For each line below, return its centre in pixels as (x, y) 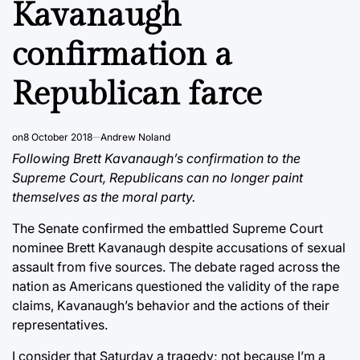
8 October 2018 (58, 137)
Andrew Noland (135, 137)
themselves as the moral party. (104, 196)
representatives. (60, 324)
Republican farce (137, 94)
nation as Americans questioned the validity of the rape (176, 286)
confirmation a (122, 55)
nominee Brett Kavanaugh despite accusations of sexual (179, 247)
